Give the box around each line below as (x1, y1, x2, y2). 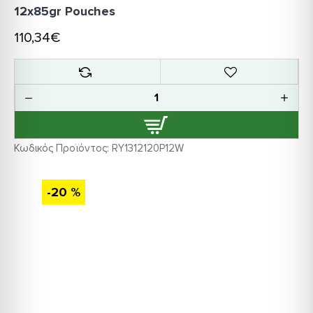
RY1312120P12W (112, 142, 184, 154)
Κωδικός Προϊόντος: (14, 142, 109, 154)
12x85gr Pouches (14, 3, 115, 19)
